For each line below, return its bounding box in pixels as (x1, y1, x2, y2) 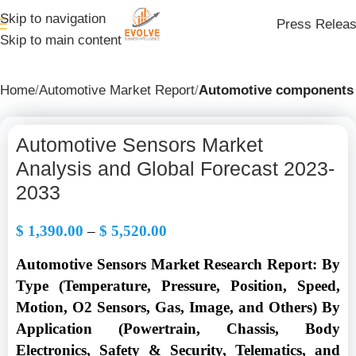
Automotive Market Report (39, 83, 195, 98)
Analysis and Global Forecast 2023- (16, 157, 335, 180)
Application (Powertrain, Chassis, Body (16, 320, 340, 337)
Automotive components (199, 83, 354, 98)
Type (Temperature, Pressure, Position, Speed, (16, 277, 340, 294)
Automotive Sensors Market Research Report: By (16, 256, 340, 273)
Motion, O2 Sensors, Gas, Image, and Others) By (16, 299, 340, 315)
